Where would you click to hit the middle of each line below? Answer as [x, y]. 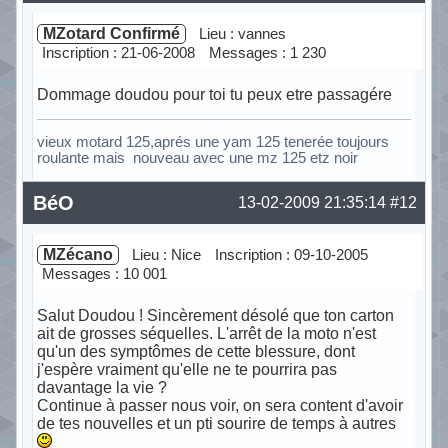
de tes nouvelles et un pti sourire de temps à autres [216, 423]
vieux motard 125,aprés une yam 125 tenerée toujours [212, 142]
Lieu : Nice [166, 254]
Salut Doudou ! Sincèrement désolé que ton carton [215, 315]
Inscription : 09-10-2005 [291, 254]
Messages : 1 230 [267, 53]
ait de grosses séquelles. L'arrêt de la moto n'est [206, 333]
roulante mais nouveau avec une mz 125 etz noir [197, 158]
